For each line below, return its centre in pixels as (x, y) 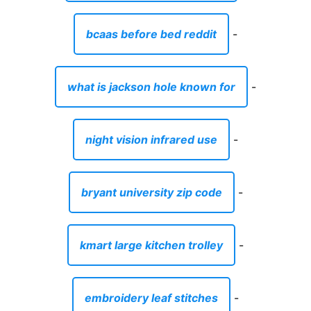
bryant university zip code (151, 192)
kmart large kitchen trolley (151, 245)
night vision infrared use (151, 139)
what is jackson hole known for (151, 86)
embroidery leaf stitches (151, 297)
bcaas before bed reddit (151, 34)
